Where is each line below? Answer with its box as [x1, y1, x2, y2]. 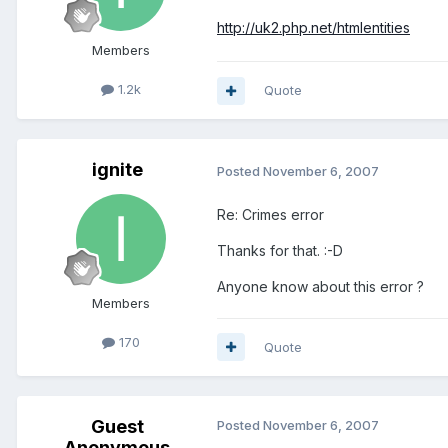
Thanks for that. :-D [217, 241, 343, 259]
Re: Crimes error [217, 205, 324, 223]
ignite [91, 159, 143, 181]
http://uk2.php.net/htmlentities [217, 19, 410, 37]
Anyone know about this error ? [217, 277, 424, 295]
